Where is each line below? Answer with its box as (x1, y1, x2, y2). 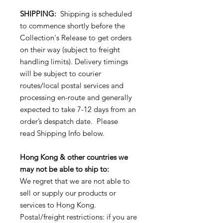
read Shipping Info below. (20, 128, 105, 138)
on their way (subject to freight (20, 45, 120, 55)
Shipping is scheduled (60, 9, 132, 19)
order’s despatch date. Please (20, 116, 118, 126)
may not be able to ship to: (20, 164, 109, 174)
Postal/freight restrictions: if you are (20, 212, 137, 222)
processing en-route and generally (20, 93, 132, 103)
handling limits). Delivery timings (20, 57, 128, 67)
